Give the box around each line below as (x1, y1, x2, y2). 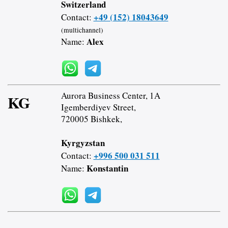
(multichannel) (61, 25, 103, 35)
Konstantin (86, 162, 128, 175)
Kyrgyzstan (61, 136, 105, 150)
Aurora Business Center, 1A (61, 90, 160, 102)
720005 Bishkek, (61, 113, 122, 125)
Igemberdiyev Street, (61, 101, 136, 113)
